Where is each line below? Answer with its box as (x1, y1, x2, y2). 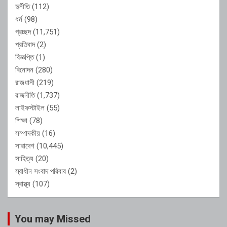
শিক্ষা (15, 116, 27, 125)
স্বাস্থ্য (15, 179, 30, 188)
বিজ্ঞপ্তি (15, 52, 34, 62)
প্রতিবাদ (15, 40, 35, 49)
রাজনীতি (15, 90, 35, 100)
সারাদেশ (15, 141, 34, 150)
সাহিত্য (15, 154, 33, 163)
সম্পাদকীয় (15, 128, 40, 138)
